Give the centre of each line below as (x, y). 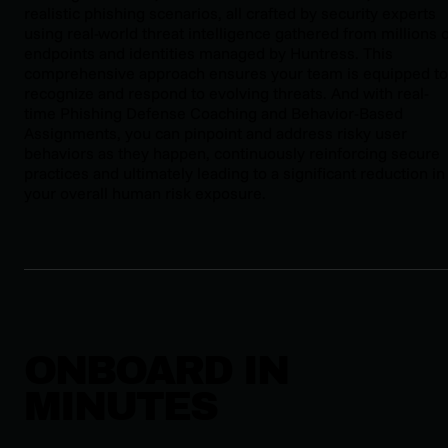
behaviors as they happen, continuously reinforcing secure (232, 153)
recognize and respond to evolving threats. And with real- (226, 93)
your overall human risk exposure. (145, 193)
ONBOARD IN (156, 371)
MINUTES (120, 407)
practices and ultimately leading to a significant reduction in (234, 173)
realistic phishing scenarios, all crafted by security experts (230, 13)
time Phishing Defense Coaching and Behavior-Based (213, 113)
